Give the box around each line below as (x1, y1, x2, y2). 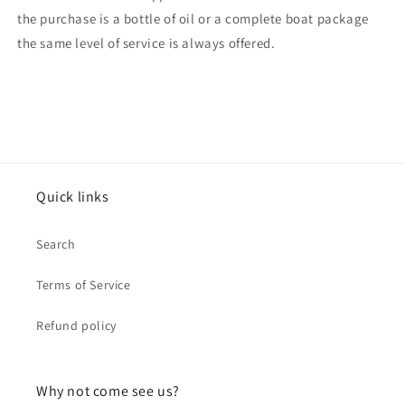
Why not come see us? (36, 381, 180, 400)
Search (36, 235, 76, 252)
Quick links (36, 186, 109, 206)
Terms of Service (36, 276, 131, 293)
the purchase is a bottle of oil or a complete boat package (17, 9, 369, 27)
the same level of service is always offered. (17, 33, 276, 52)
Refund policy (36, 316, 117, 334)
